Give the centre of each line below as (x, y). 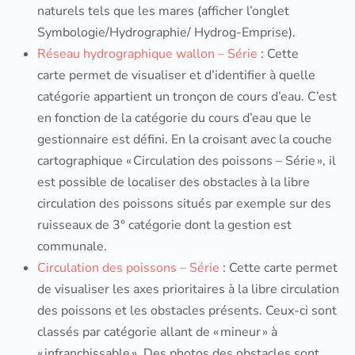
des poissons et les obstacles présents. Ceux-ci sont (187, 311)
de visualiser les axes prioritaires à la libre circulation (188, 289)
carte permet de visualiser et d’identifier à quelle (176, 75)
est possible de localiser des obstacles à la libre (174, 182)
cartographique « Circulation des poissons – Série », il (187, 161)
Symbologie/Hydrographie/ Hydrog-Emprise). (166, 32)
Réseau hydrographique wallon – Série (147, 54)
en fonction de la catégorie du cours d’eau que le (174, 118)
